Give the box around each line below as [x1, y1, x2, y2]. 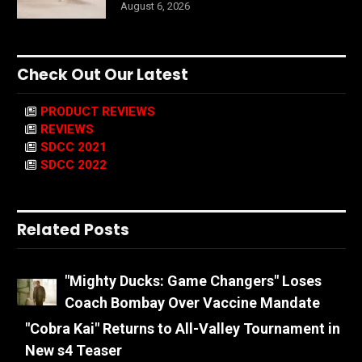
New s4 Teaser [25, 342, 122, 360]
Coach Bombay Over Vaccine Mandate [65, 294, 321, 312]
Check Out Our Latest [17, 64, 188, 86]
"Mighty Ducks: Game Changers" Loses [65, 272, 322, 290]
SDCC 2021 [40, 140, 107, 155]
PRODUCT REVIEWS [40, 104, 155, 120]
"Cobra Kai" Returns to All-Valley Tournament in [25, 320, 340, 338]
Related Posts [17, 219, 129, 242]
